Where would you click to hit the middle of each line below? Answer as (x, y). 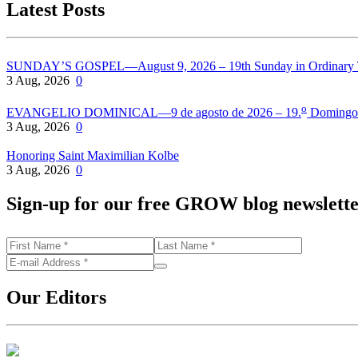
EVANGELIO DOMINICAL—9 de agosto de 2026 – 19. (154, 113)
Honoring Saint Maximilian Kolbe (93, 156)
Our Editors (56, 298)
